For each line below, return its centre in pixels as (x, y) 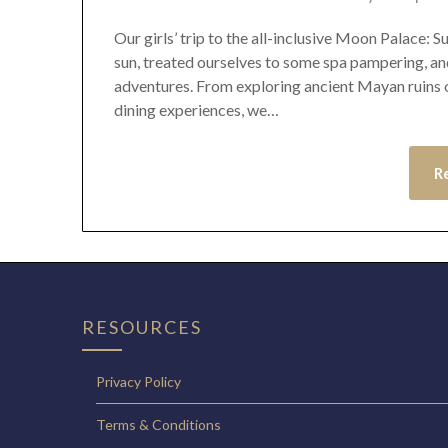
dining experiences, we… (197, 110)
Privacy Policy (138, 382)
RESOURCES (142, 327)
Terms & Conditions (158, 425)
